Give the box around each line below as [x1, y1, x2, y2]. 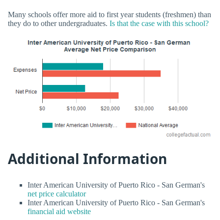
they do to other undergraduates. [8, 19, 110, 27]
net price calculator [27, 189, 86, 198]
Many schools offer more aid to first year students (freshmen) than [8, 10, 211, 19]
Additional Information [8, 149, 167, 168]
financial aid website [27, 207, 91, 216]
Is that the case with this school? [110, 19, 209, 27]
